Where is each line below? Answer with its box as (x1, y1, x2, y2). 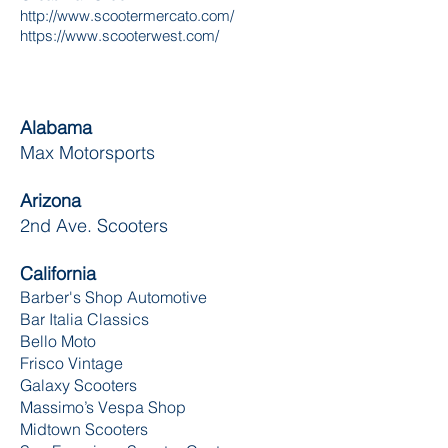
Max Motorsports (20, 141, 155, 164)
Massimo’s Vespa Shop (20, 397, 186, 417)
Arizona (20, 189, 81, 212)
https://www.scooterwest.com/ (20, 26, 219, 45)
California (20, 262, 96, 285)
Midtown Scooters (20, 419, 148, 439)
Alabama (20, 116, 92, 139)
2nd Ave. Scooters (20, 214, 168, 237)
